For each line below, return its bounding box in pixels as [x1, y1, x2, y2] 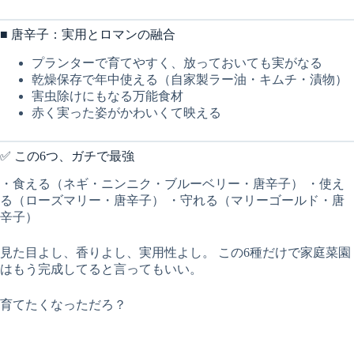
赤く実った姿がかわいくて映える [32, 105, 221, 119]
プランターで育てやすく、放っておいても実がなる [32, 55, 322, 70]
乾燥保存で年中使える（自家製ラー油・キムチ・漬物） [32, 72, 348, 86]
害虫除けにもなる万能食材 [32, 88, 183, 103]
